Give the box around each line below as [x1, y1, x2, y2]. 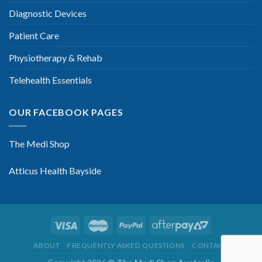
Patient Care [9, 29, 59, 41]
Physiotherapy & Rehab [9, 51, 102, 63]
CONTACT [192, 241, 229, 250]
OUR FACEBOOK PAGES [9, 106, 123, 118]
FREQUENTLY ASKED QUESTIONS [67, 241, 185, 250]
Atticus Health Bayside [9, 164, 101, 176]
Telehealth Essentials [9, 74, 92, 85]
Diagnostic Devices [9, 7, 87, 19]
